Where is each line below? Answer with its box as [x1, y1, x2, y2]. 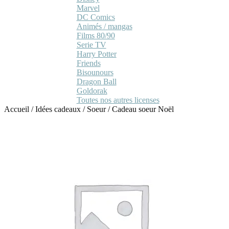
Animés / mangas [76, 21, 132, 31]
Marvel [76, 3, 100, 12]
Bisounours [76, 67, 113, 77]
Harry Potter [76, 49, 117, 58]
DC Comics [76, 12, 115, 21]
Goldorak [76, 86, 107, 95]
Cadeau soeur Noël [112, 104, 174, 113]
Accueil [4, 104, 29, 113]
